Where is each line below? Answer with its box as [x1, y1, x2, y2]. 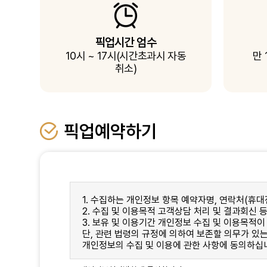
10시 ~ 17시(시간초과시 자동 [65, 49, 186, 62]
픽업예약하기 [64, 120, 157, 142]
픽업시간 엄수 [95, 35, 157, 49]
